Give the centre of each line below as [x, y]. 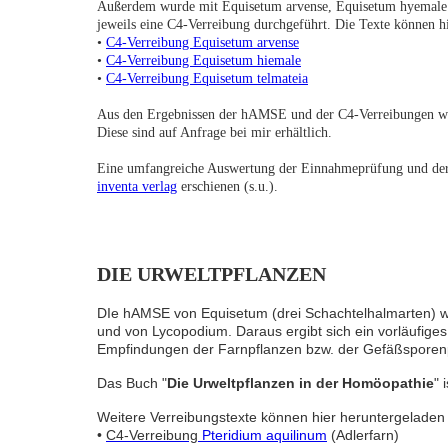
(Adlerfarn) [363, 435]
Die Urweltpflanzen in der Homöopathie [300, 383]
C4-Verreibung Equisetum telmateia [207, 79]
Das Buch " [132, 383]
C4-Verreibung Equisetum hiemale [203, 61]
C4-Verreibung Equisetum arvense [202, 43]
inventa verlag [137, 187]
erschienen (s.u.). [227, 187]
